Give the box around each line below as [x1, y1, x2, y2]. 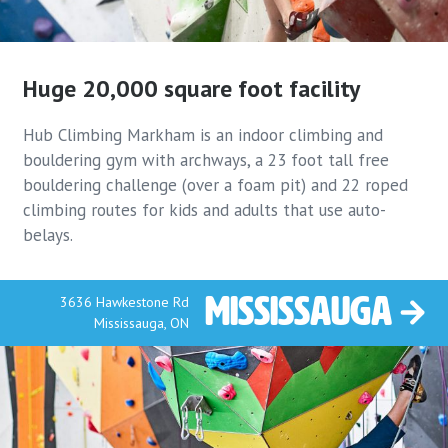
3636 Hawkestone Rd [59, 292, 189, 311]
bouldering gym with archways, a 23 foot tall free [23, 148, 390, 171]
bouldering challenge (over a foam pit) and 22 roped [23, 173, 409, 196]
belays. [23, 223, 74, 246]
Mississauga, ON [93, 313, 189, 332]
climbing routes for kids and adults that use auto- [23, 198, 387, 221]
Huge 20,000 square [23, 72, 233, 104]
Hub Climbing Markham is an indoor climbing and [23, 123, 384, 146]
